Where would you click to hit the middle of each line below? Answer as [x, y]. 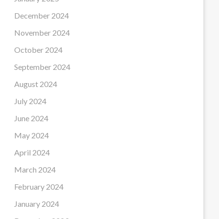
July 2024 [31, 101]
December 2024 [42, 15]
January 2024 [37, 204]
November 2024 [42, 33]
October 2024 [39, 50]
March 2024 [35, 169]
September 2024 [43, 67]
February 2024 [39, 186]
